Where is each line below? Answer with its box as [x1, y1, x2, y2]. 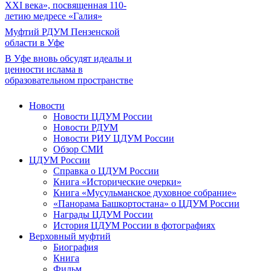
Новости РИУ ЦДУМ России [53, 133, 174, 143]
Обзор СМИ [53, 144, 103, 154]
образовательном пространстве [5, 75, 133, 85]
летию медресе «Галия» [5, 11, 102, 21]
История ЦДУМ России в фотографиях [53, 220, 215, 230]
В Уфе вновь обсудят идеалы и [5, 53, 132, 64]
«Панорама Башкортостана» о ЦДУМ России [53, 198, 240, 209]
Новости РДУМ [53, 122, 118, 132]
